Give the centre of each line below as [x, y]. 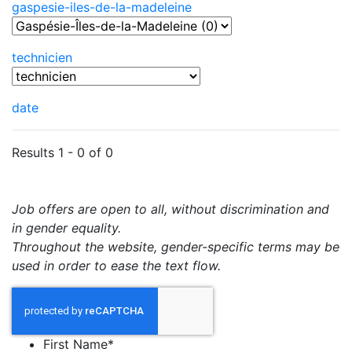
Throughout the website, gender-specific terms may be [176, 247]
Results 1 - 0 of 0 [62, 152]
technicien [42, 57]
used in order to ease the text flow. [116, 266]
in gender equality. [66, 228]
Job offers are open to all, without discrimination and [170, 209]
